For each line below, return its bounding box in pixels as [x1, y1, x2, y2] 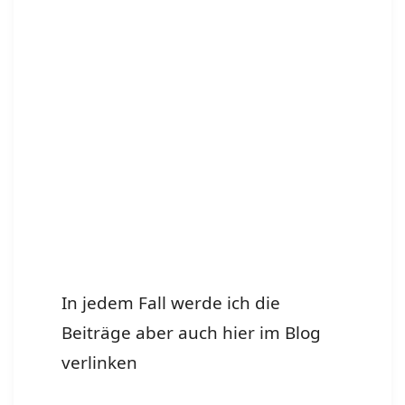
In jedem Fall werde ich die [61, 290, 281, 315]
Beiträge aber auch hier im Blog [61, 320, 322, 344]
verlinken [61, 350, 138, 374]
